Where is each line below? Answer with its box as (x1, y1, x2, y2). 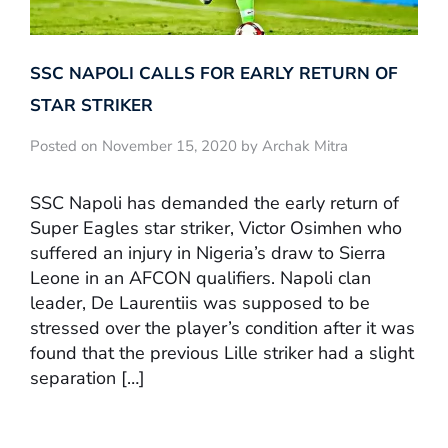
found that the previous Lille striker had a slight (30, 341, 414, 366)
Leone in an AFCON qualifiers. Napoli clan (30, 266, 371, 291)
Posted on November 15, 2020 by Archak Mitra (30, 135, 348, 156)
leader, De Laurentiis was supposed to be (30, 291, 370, 316)
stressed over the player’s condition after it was (30, 316, 415, 341)
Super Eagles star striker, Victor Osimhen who (30, 216, 402, 241)
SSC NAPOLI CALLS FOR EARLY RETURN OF (30, 61, 398, 85)
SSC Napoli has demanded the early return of (30, 191, 399, 216)
